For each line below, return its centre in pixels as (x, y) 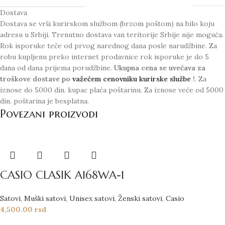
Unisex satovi (92, 198)
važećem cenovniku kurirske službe (132, 79)
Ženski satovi (140, 198)
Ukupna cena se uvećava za (160, 68)
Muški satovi (45, 198)
